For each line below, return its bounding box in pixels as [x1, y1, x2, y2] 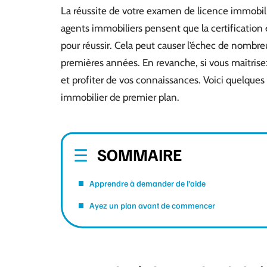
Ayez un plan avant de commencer [89, 200, 215, 210]
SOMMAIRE [97, 144, 182, 164]
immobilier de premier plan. [61, 91, 179, 103]
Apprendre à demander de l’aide [89, 178, 206, 188]
